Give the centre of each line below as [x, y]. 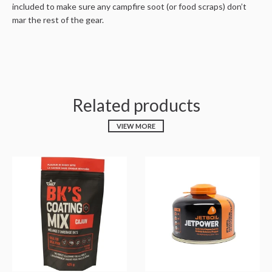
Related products [136, 105]
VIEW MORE [136, 126]
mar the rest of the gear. [58, 20]
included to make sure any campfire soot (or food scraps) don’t [129, 7]
